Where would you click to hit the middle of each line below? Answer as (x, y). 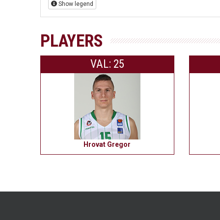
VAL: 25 (107, 64)
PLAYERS (72, 41)
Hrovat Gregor (107, 145)
